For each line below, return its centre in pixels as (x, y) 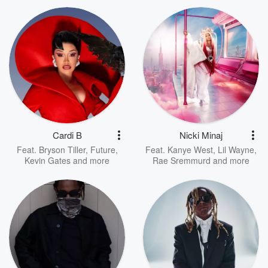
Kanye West (190, 150)
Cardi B (67, 135)
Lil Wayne (236, 150)
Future (103, 150)
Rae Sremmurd (182, 160)
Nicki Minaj (201, 135)
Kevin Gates (48, 160)
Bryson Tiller (62, 150)
